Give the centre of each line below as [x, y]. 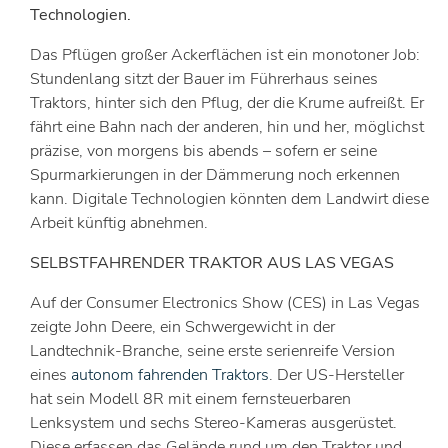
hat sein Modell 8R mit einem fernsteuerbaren [190, 399]
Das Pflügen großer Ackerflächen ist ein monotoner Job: [225, 55]
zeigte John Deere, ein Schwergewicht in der [182, 327]
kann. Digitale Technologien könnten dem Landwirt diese [229, 199]
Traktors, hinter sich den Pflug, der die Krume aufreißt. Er [227, 103]
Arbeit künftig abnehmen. [119, 223]
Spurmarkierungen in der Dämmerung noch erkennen [215, 175]
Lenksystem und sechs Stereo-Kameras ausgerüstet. [213, 423]
